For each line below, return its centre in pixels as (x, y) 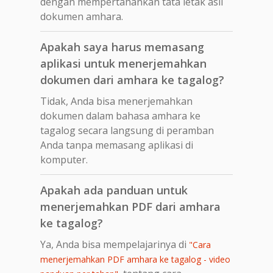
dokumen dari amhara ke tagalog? (132, 80)
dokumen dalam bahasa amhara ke (120, 115)
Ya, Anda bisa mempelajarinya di (115, 244)
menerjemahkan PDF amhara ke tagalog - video (135, 259)
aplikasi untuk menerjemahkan (123, 63)
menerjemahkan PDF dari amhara (130, 206)
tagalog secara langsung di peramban (127, 130)
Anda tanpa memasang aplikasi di (117, 145)
